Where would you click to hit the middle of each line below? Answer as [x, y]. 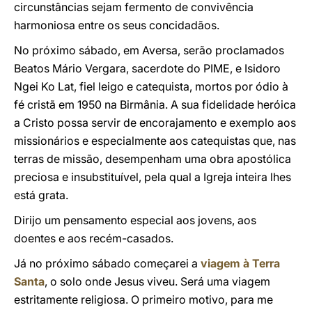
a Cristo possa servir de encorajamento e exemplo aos [155, 123]
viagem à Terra [240, 263]
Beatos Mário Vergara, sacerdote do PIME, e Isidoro [147, 68]
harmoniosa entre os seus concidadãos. [117, 25]
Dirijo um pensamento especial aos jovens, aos [135, 220]
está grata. [41, 195]
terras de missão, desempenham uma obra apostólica [153, 159]
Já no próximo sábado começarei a [107, 263]
